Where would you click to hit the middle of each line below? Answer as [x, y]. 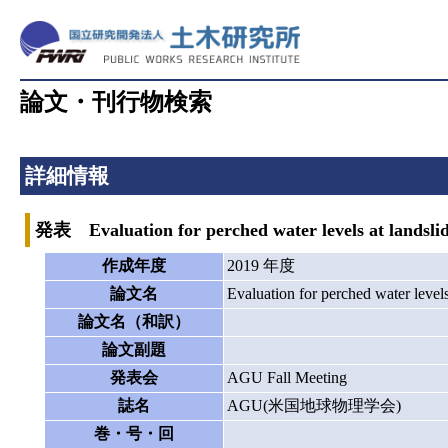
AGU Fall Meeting [286, 377]
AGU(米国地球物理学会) [313, 405]
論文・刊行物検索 [115, 102]
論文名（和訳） [133, 321]
